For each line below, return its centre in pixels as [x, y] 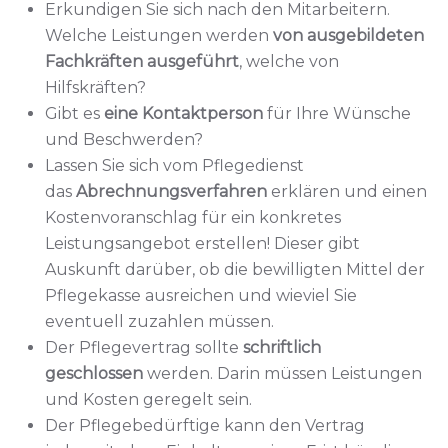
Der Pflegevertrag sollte [144, 347]
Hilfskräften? [95, 87]
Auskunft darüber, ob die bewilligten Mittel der [235, 269]
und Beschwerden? [124, 139]
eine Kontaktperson [183, 113]
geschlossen [94, 373]
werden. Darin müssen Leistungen [282, 373]
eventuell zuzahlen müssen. [159, 321]
